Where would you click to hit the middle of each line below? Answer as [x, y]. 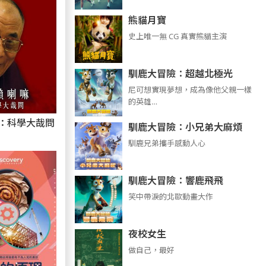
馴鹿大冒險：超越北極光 [180, 74]
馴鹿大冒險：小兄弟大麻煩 [185, 127]
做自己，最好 [151, 250]
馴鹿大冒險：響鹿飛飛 [175, 180]
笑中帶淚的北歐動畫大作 [170, 197]
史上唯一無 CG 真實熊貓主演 [177, 36]
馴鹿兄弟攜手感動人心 [167, 143]
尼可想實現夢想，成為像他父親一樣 [190, 90]
